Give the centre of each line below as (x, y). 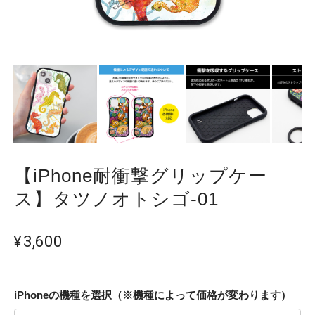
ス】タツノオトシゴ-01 (116, 199)
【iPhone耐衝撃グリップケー (141, 176)
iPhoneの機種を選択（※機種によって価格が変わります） (153, 295)
